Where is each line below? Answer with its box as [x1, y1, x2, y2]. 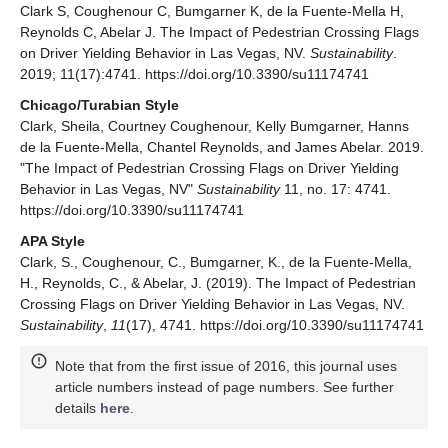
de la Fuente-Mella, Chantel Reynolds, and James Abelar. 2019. [20, 138, 424, 155]
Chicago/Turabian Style [20, 96, 179, 113]
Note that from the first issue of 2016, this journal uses [55, 357, 397, 374]
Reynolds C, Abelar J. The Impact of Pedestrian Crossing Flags [20, 23, 419, 40]
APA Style [20, 232, 85, 249]
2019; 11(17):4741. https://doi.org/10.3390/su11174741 [20, 65, 369, 82]
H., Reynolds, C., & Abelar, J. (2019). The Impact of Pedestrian [20, 274, 416, 291]
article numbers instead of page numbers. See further [55, 378, 394, 395]
